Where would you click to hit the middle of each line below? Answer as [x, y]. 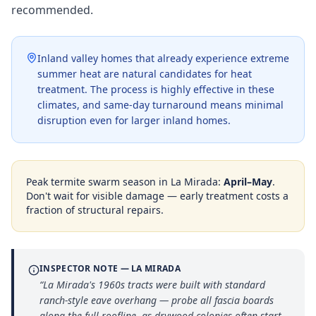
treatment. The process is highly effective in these [156, 89]
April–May [248, 182]
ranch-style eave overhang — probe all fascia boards [157, 300]
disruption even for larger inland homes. [134, 120]
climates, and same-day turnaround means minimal [160, 105]
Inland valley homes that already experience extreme [163, 58]
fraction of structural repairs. [95, 210]
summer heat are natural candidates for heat [145, 74]
